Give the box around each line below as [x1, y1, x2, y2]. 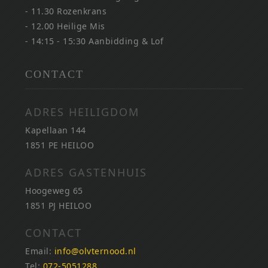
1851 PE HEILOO [25, 139, 95, 151]
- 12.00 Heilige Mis [25, 20, 105, 32]
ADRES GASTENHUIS [25, 165, 148, 179]
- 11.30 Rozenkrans [25, 5, 107, 17]
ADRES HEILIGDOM [25, 104, 140, 119]
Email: [25, 245, 54, 257]
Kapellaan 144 [25, 124, 86, 136]
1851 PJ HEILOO [25, 199, 92, 211]
